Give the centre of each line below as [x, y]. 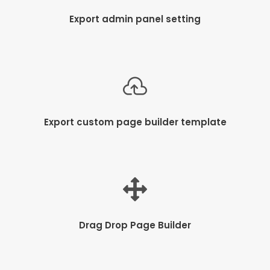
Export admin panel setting [135, 19]
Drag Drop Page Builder [135, 225]
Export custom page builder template [135, 122]
